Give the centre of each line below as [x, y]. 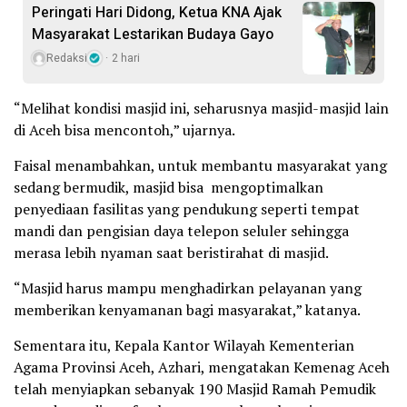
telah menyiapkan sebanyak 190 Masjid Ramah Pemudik [195, 388]
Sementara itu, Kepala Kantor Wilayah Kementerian [184, 345]
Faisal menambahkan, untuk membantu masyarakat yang [200, 165]
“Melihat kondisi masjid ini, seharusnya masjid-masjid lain [201, 108]
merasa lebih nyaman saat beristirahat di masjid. [171, 252]
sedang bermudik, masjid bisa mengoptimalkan [169, 187]
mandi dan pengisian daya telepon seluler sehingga [181, 230]
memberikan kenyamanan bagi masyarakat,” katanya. [187, 309]
